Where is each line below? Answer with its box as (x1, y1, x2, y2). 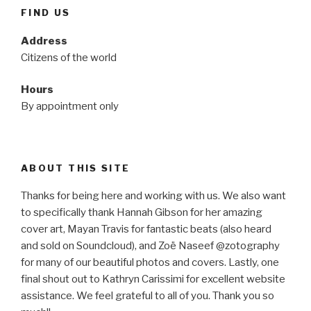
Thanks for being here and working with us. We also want (21, 190, 286, 203)
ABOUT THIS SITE (21, 162, 131, 174)
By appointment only (21, 100, 119, 113)
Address (21, 34, 67, 47)
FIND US (21, 7, 71, 19)
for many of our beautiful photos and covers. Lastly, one (21, 256, 279, 269)
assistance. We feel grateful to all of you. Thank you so (21, 289, 274, 303)
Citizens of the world (21, 51, 117, 64)
